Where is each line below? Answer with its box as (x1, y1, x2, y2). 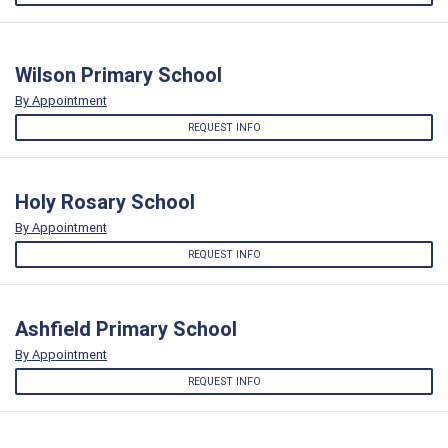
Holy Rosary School (15, 188, 195, 214)
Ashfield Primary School (15, 316, 237, 342)
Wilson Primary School (15, 61, 222, 87)
